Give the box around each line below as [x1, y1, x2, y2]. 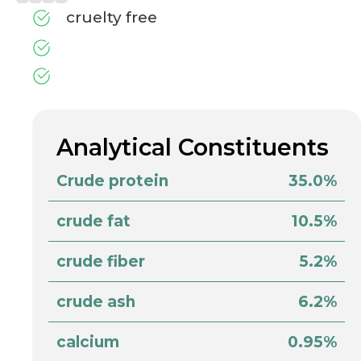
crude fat [56, 212, 131, 231]
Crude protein [56, 172, 168, 191]
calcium [56, 333, 119, 352]
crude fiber [56, 252, 145, 272]
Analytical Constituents [56, 133, 329, 162]
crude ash [56, 293, 135, 312]
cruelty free [65, 8, 157, 27]
